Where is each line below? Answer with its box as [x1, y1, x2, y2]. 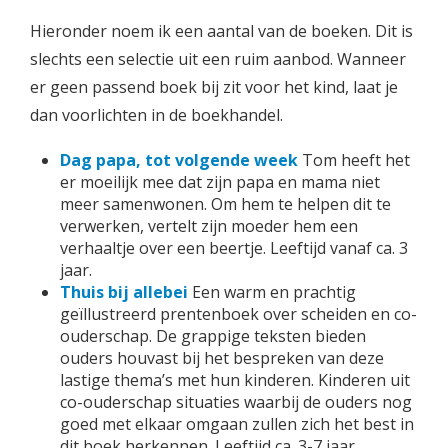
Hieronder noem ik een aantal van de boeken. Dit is [30, 20, 413, 42]
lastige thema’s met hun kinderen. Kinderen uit [60, 369, 410, 391]
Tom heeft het [302, 149, 410, 171]
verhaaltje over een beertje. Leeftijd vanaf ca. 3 [60, 237, 408, 259]
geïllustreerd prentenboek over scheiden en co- [60, 303, 417, 325]
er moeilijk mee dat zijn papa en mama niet [60, 171, 380, 193]
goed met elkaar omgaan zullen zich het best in [60, 413, 414, 435]
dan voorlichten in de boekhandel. [30, 104, 283, 126]
